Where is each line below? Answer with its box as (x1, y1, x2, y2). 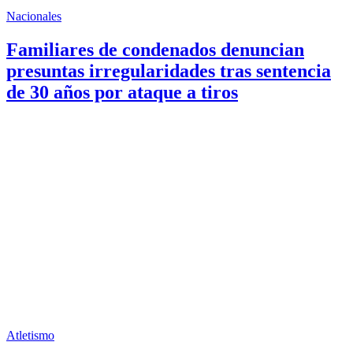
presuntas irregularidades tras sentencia (6, 60, 331, 81)
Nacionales (6, 9, 61, 23)
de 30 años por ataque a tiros (6, 81, 238, 102)
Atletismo (6, 328, 54, 342)
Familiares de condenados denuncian (6, 39, 304, 60)
